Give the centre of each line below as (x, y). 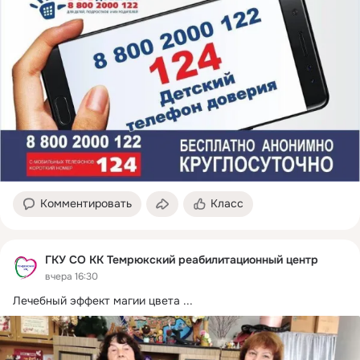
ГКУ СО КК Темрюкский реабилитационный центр (182, 260)
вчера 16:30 (72, 276)
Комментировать (86, 204)
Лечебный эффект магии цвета (96, 300)
